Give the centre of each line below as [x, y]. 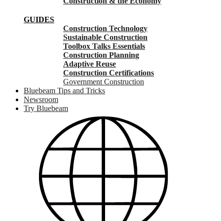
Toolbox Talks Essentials [104, 46]
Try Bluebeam [46, 108]
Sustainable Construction [105, 37]
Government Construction [104, 81]
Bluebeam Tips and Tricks [64, 90]
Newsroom [41, 99]
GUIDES [39, 19]
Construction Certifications [109, 73]
